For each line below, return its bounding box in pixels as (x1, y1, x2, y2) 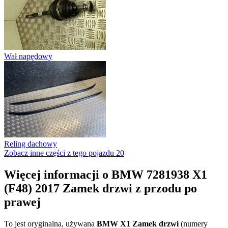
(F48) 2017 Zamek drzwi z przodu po (4, 182, 197, 195)
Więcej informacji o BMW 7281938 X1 (4, 168, 207, 182)
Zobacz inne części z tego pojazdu (4, 149, 114, 158)
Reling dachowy (4, 139, 57, 149)
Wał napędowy (4, 52, 52, 61)
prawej (4, 195, 41, 209)
